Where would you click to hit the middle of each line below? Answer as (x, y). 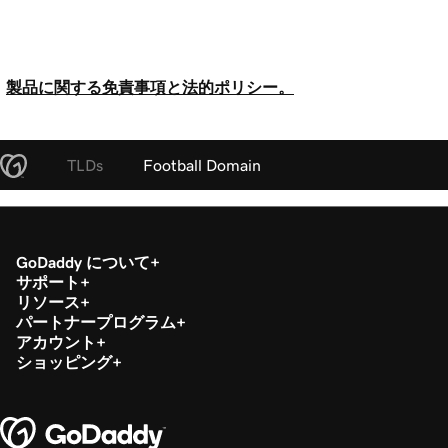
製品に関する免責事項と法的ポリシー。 (150, 86)
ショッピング (64, 361)
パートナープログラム (96, 321)
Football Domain (202, 164)
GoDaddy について (83, 261)
